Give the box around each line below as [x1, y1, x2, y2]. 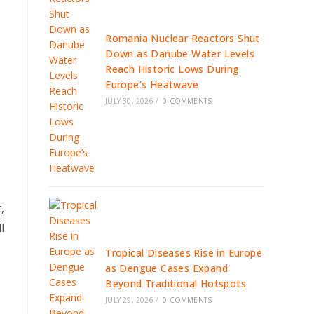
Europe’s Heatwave [105, 78, 199, 91]
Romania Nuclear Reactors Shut [105, 32, 260, 45]
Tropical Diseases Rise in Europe [105, 246, 263, 259]
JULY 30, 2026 [105, 96, 153, 106]
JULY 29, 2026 [105, 295, 153, 305]
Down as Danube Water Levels [105, 47, 255, 60]
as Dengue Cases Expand [105, 261, 228, 275]
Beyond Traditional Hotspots [105, 277, 247, 290]
